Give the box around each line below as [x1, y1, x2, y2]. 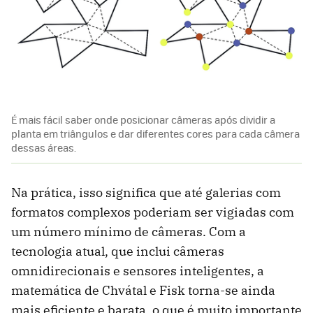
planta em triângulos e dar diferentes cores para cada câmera [11, 126, 300, 141]
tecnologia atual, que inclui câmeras [11, 243, 224, 260]
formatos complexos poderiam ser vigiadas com [11, 204, 294, 221]
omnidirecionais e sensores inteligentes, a [11, 263, 264, 279]
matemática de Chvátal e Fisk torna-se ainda [11, 282, 275, 299]
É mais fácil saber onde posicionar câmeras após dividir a [11, 112, 275, 127]
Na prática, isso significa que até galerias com [11, 184, 281, 201]
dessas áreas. [11, 140, 76, 155]
